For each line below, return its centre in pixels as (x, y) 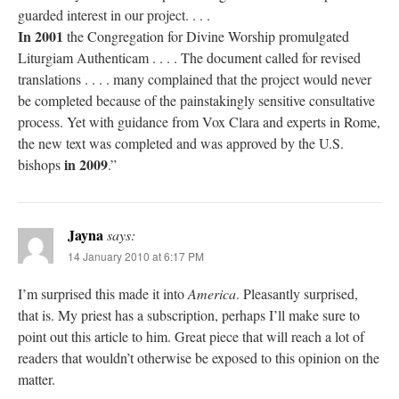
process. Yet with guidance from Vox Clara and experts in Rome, (199, 121)
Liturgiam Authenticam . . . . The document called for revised (189, 57)
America (212, 293)
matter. (37, 379)
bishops (41, 164)
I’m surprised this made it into (103, 293)
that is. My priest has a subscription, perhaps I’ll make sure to (189, 314)
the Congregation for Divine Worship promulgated (206, 36)
